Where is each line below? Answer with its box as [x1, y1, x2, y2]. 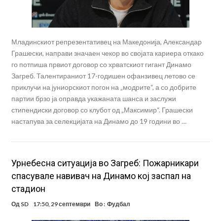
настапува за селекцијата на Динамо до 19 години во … [11, 116, 186, 125]
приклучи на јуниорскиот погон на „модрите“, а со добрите [11, 82, 196, 91]
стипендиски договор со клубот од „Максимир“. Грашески [11, 105, 193, 114]
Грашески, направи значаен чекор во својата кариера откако [11, 48, 204, 57]
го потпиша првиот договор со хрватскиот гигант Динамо [11, 60, 191, 69]
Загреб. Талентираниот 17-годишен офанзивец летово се [11, 71, 195, 80]
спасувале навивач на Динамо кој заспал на [11, 170, 191, 181]
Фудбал [107, 200, 130, 208]
